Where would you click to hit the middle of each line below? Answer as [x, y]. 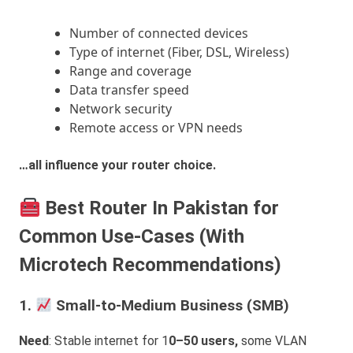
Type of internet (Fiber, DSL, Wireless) [179, 52]
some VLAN [272, 340]
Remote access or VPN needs [156, 128]
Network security [121, 109]
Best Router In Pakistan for [160, 208]
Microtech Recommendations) [150, 265]
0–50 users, [203, 340]
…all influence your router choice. [117, 165]
